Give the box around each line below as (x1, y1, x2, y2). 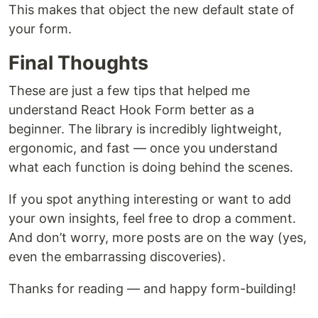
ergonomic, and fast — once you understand (9, 141, 278, 156)
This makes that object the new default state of (9, 2, 295, 18)
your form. (9, 21, 72, 37)
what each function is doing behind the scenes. (9, 160, 293, 175)
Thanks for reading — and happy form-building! (9, 281, 296, 297)
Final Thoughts (9, 51, 148, 75)
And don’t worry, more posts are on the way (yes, (9, 230, 307, 246)
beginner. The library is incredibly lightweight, (9, 121, 282, 137)
